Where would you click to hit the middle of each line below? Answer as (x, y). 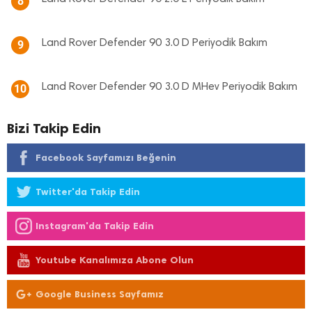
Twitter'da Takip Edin (88, 192)
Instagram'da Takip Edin (95, 226)
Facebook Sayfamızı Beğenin (106, 158)
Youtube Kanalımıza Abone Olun (115, 260)
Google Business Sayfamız (100, 295)
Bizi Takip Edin (54, 128)
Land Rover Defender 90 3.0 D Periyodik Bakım (155, 44)
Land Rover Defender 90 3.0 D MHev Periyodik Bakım (170, 87)
